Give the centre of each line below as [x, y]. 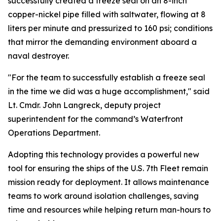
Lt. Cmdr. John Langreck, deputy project [84, 105]
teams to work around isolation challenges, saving [103, 196]
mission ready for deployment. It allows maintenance [109, 182]
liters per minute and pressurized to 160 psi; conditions [110, 28]
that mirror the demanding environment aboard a [102, 42]
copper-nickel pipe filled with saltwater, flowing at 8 [107, 14]
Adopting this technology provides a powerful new [104, 154]
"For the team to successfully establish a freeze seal [107, 77]
